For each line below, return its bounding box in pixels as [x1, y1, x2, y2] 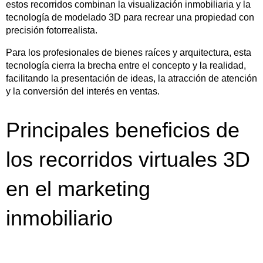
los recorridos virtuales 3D [6, 147, 250, 172]
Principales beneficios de [6, 118, 240, 143]
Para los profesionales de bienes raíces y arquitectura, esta [6, 48, 251, 58]
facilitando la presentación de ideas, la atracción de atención [6, 73, 257, 84]
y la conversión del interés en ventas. [6, 86, 160, 97]
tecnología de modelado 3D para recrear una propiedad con [6, 12, 254, 23]
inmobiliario [6, 206, 113, 231]
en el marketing [6, 177, 150, 201]
